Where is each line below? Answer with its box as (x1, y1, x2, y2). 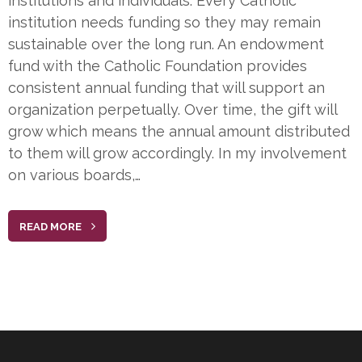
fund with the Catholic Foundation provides (8, 57, 307, 75)
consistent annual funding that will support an (8, 79, 325, 97)
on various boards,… (8, 166, 141, 184)
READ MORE (19, 221, 82, 234)
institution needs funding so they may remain (8, 14, 321, 32)
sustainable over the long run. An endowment (8, 36, 324, 53)
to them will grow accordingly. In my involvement (8, 145, 347, 162)
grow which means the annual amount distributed (8, 123, 350, 141)
